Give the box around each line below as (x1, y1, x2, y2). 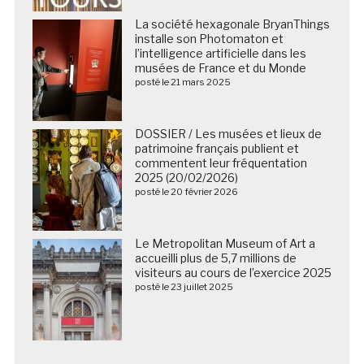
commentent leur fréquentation (134, 155, 307, 170)
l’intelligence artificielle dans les (134, 45, 306, 60)
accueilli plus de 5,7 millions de (134, 250, 297, 265)
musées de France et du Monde (134, 60, 306, 75)
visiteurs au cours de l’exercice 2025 (134, 265, 331, 279)
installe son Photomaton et (134, 31, 284, 45)
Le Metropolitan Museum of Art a (134, 236, 315, 250)
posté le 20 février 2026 (134, 185, 238, 197)
